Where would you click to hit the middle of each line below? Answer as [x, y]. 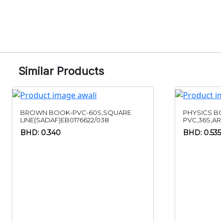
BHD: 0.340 [40, 133]
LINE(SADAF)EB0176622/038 [65, 120]
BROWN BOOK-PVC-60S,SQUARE [76, 113]
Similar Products [61, 71]
